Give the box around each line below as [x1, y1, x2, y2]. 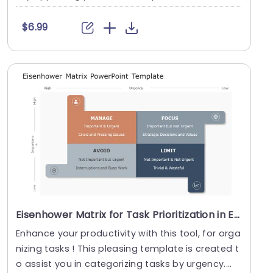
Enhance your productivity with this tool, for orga [16, 227, 241, 239]
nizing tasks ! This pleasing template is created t [16, 242, 239, 255]
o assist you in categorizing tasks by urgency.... [16, 257, 232, 270]
